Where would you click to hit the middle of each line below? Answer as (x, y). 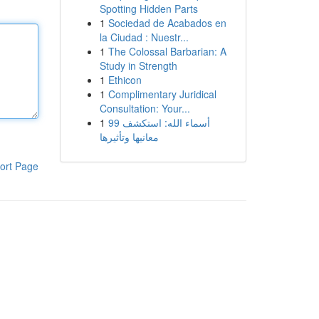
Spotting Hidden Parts (148, 9)
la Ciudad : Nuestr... (144, 37)
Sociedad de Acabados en (167, 23)
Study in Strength (138, 66)
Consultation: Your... (145, 108)
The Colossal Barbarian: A (167, 51)
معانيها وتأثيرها (129, 137)
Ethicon (125, 80)
